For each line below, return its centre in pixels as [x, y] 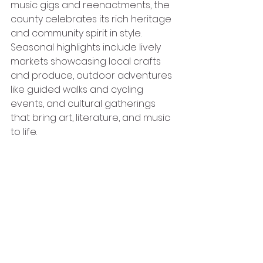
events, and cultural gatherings [84, 103]
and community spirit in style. [77, 33]
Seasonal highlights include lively [87, 47]
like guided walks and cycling [78, 89]
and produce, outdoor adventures [92, 75]
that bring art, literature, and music [92, 117]
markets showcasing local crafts [87, 61]
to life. [25, 131]
